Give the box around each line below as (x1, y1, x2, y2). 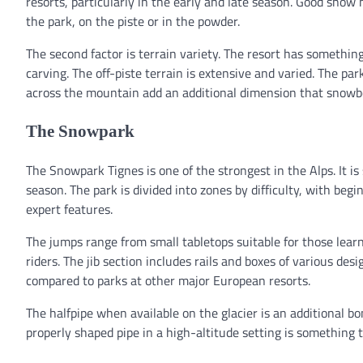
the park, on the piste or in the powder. (26, 11, 240, 31)
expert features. (26, 199, 113, 220)
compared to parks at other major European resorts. (26, 271, 310, 291)
